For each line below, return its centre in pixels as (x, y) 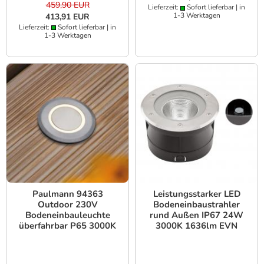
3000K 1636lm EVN (197, 226)
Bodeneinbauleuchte (67, 215)
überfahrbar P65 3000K (67, 226)
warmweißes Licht (67, 237)
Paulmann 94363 (67, 194)
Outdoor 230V (67, 205)
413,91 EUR (67, 16)
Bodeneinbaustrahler (197, 205)
